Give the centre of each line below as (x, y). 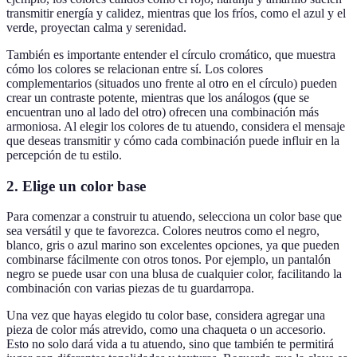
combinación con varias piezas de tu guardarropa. (130, 288)
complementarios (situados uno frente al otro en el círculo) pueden (172, 83)
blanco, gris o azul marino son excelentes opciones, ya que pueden (173, 245)
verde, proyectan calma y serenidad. (96, 27)
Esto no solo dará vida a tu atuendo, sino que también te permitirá (170, 344)
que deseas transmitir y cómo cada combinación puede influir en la (173, 140)
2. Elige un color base (76, 186)
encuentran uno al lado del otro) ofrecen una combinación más (163, 112)
